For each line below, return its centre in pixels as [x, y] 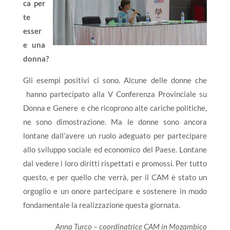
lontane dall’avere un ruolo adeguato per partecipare [115, 136]
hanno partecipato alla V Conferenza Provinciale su [115, 94]
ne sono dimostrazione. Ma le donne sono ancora [115, 122]
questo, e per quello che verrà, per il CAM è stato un [115, 177]
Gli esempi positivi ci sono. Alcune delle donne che [115, 80]
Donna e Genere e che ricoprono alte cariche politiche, [115, 108]
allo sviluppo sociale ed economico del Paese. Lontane [115, 149]
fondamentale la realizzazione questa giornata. [101, 205]
